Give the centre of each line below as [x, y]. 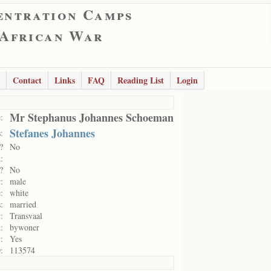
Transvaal [26, 216]
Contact [27, 80]
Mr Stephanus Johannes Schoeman [92, 117]
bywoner [24, 227]
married [23, 204]
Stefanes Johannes [52, 133]
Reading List [141, 80]
